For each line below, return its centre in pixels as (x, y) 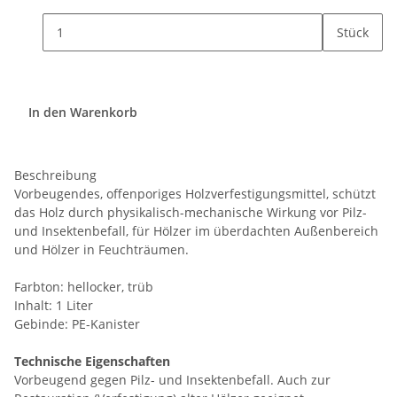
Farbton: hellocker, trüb (84, 287)
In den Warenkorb (85, 113)
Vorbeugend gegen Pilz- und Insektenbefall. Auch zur (172, 380)
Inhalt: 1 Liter (54, 306)
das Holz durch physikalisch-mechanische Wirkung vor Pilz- (191, 213)
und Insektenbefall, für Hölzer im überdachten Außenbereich (196, 231)
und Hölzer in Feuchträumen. (101, 250)
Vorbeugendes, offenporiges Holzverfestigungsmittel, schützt (195, 194)
